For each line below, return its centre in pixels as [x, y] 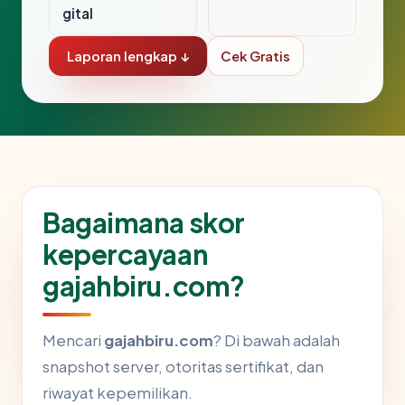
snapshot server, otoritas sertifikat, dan [183, 367]
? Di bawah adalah [277, 341]
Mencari [73, 341]
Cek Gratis [255, 57]
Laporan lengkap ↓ [128, 57]
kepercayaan [126, 254]
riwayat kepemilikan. [118, 393]
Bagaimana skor [144, 223]
